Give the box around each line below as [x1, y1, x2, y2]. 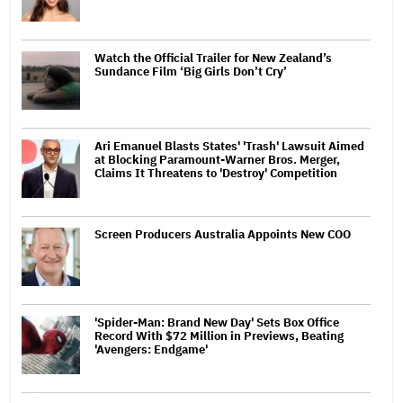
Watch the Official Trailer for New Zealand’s [94, 49, 332, 66]
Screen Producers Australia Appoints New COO [94, 226, 351, 242]
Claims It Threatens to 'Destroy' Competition [94, 165, 337, 181]
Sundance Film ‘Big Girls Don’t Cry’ [94, 63, 287, 79]
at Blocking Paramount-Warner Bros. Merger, [94, 151, 340, 167]
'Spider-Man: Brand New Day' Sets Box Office [94, 314, 339, 330]
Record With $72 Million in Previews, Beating [94, 327, 344, 344]
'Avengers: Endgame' [94, 341, 208, 357]
